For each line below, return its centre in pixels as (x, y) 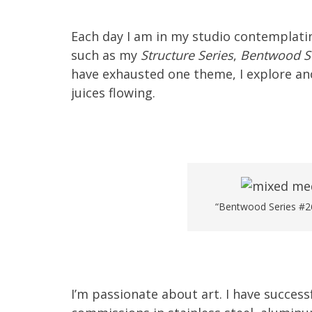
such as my (106, 55)
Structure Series (187, 55)
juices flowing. (113, 93)
